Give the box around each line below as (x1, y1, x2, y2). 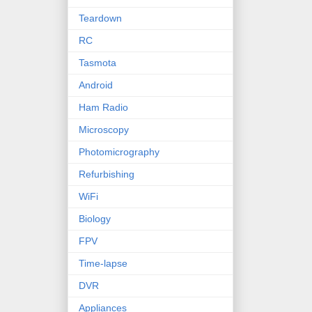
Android (79, 79, 113, 91)
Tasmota (79, 56, 116, 68)
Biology (79, 212, 111, 224)
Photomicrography (79, 146, 159, 157)
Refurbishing (79, 168, 134, 180)
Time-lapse (79, 257, 127, 269)
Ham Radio (79, 101, 128, 113)
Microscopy (79, 123, 129, 135)
